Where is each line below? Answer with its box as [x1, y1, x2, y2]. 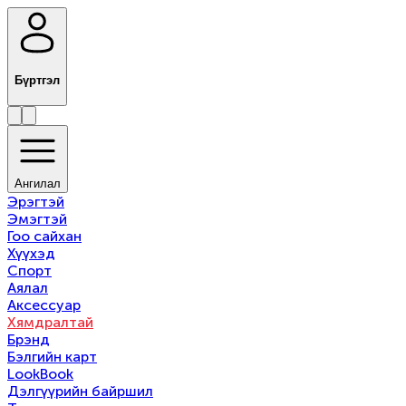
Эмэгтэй [7, 210, 67, 228]
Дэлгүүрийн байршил [7, 382, 153, 401]
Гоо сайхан [7, 227, 82, 246]
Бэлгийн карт [7, 348, 97, 366]
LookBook [7, 365, 73, 383]
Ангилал [14, 177, 61, 191]
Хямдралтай [7, 314, 93, 332]
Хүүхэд [7, 245, 55, 263]
